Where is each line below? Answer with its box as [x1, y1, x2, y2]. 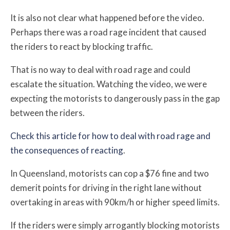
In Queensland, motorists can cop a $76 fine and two [10, 167, 209, 179]
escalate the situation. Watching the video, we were [10, 78, 207, 89]
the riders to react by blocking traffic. [10, 41, 153, 52]
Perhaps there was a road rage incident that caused [10, 26, 206, 37]
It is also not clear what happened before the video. [10, 12, 204, 23]
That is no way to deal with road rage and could [10, 64, 190, 75]
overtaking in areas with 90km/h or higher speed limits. [10, 196, 220, 207]
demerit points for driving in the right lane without [10, 182, 202, 193]
